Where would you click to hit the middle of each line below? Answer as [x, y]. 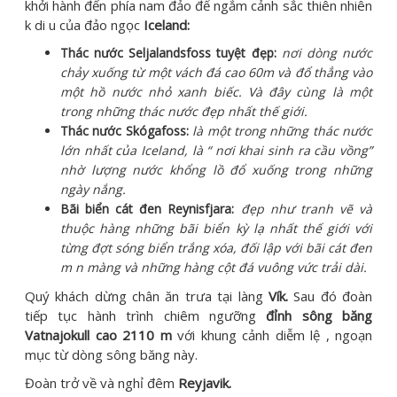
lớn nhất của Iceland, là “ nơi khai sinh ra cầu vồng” [216, 150]
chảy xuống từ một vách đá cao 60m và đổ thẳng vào [216, 72]
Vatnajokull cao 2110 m [98, 335]
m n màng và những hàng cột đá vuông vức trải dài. [214, 267]
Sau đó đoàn [330, 296]
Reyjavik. [205, 382]
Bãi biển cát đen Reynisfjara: [148, 208]
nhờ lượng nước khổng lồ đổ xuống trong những [216, 169]
